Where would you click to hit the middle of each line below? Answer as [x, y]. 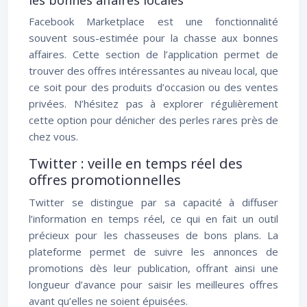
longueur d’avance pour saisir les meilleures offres [153, 284]
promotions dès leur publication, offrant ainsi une [153, 268]
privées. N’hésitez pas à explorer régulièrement [153, 103]
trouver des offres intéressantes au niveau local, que [153, 71]
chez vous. [53, 136]
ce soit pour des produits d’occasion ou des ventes [153, 87]
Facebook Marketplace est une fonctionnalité [153, 21]
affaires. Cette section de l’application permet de [153, 54]
